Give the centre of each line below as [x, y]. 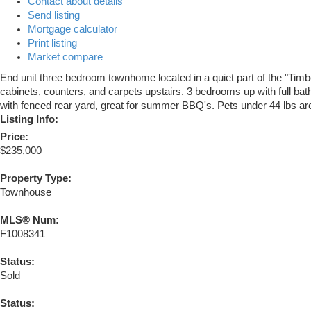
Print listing [52, 43]
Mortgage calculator [73, 30]
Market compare [65, 57]
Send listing [54, 16]
